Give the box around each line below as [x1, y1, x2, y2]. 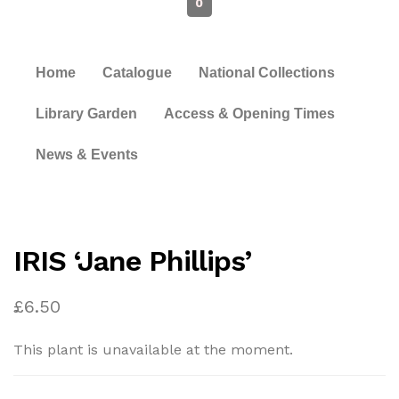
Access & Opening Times [164, 105, 335, 121]
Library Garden [36, 105, 137, 121]
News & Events [36, 146, 138, 162]
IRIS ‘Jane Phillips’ [13, 243, 251, 278]
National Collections [199, 64, 335, 80]
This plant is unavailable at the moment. [13, 340, 293, 358]
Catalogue [102, 64, 172, 80]
